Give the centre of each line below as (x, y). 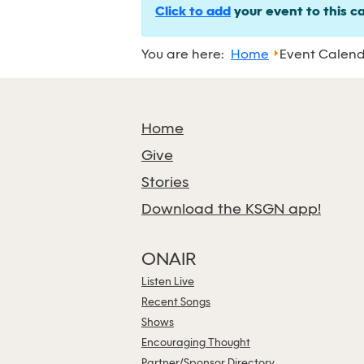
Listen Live (168, 282)
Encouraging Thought (196, 343)
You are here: (186, 55)
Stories (165, 183)
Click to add (193, 12)
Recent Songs (176, 303)
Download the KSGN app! (231, 210)
